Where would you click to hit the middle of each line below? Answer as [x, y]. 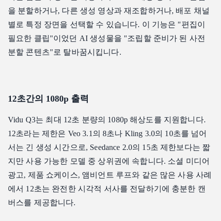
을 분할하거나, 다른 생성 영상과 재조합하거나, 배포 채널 [109, 11]
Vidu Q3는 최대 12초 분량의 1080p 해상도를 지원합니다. [107, 120]
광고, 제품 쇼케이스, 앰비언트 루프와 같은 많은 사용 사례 [110, 175]
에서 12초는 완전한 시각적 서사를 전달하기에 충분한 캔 [107, 189]
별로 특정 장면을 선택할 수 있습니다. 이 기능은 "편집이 [107, 25]
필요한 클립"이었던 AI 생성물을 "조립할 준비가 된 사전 [107, 38]
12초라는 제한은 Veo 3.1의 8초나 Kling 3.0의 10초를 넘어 [108, 134]
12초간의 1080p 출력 [48, 99]
